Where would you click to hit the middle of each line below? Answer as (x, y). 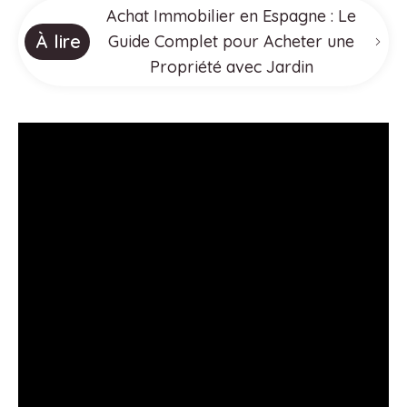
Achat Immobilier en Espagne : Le (232, 16)
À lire (58, 42)
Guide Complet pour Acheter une (232, 42)
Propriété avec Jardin (231, 67)
